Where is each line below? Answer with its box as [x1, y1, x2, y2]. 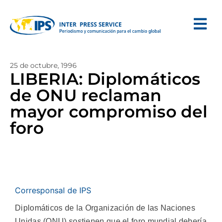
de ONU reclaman [10, 85, 162, 105]
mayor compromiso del [10, 102, 208, 121]
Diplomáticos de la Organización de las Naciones [15, 204, 196, 212]
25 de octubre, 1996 [10, 61, 77, 70]
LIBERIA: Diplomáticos [10, 69, 201, 89]
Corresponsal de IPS [15, 185, 91, 195]
